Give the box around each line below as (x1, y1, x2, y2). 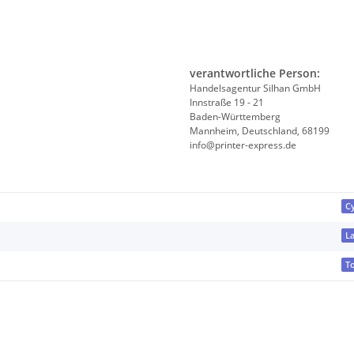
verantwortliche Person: (190, 66, 320, 81)
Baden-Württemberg (190, 110, 281, 124)
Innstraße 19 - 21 (190, 96, 264, 110)
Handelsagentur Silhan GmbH (190, 81, 321, 96)
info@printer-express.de (190, 138, 296, 153)
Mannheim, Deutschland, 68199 (190, 124, 330, 138)
